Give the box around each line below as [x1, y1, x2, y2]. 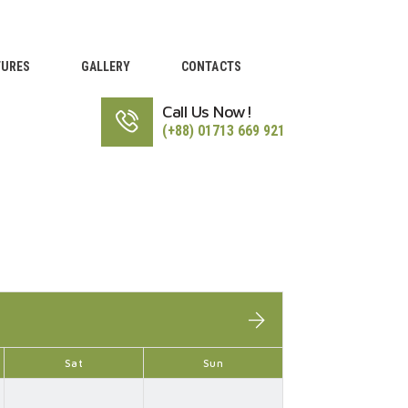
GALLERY [80, 58, 131, 74]
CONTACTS [180, 58, 241, 74]
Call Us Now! [162, 102, 253, 122]
